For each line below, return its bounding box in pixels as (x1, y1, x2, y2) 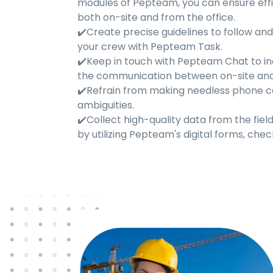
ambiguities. (77, 97, 134, 112)
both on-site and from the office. (77, 10, 235, 24)
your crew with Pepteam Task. (77, 39, 222, 54)
